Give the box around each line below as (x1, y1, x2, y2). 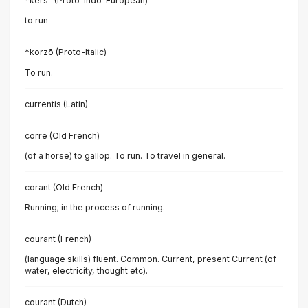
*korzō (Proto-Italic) (25, 47, 107, 58)
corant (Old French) (25, 181, 103, 192)
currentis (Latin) (25, 98, 88, 109)
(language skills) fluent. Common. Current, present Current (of (25, 254, 276, 265)
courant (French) (25, 234, 91, 245)
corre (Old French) (25, 130, 100, 141)
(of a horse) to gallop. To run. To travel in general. (25, 150, 225, 161)
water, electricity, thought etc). (25, 265, 148, 276)
